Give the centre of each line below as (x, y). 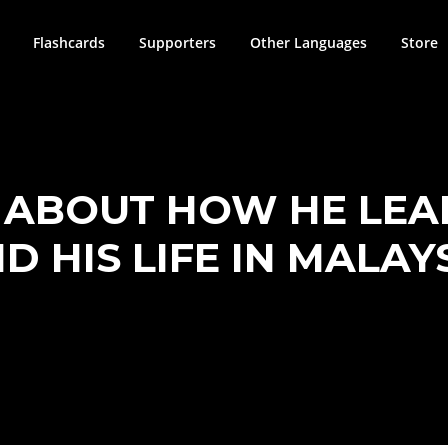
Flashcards (69, 42)
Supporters (177, 42)
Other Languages (308, 42)
